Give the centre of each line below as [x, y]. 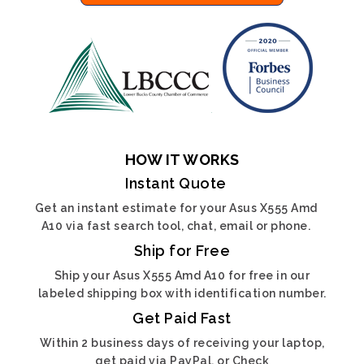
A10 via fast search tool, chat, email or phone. [176, 226]
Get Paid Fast [182, 318]
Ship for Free [182, 251]
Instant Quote [176, 183]
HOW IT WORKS [182, 160]
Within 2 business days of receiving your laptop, [182, 343]
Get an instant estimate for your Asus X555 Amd [176, 208]
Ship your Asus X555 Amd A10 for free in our [182, 275]
